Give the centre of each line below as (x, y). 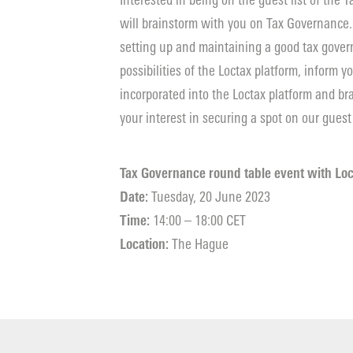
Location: (144, 244)
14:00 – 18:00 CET (198, 221)
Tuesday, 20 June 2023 (209, 197)
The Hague (199, 244)
